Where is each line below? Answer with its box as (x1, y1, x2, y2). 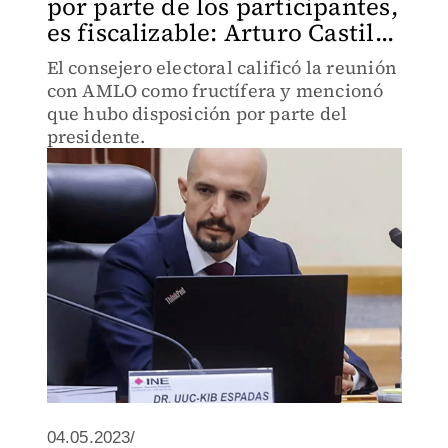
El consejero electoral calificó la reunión (46, 55, 397, 80)
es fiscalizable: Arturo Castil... (46, 16, 395, 49)
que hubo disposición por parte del (46, 101, 348, 126)
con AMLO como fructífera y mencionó (46, 78, 384, 103)
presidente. (46, 124, 146, 149)
